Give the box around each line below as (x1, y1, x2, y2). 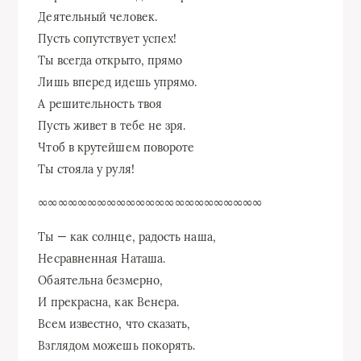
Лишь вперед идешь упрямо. (38, 74, 197, 89)
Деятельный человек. (38, 9, 157, 24)
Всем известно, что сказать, (38, 316, 191, 331)
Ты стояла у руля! (38, 161, 135, 176)
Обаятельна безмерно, (38, 272, 164, 288)
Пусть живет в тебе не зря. (38, 118, 186, 133)
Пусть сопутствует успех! (38, 31, 177, 46)
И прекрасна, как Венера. (38, 294, 180, 309)
